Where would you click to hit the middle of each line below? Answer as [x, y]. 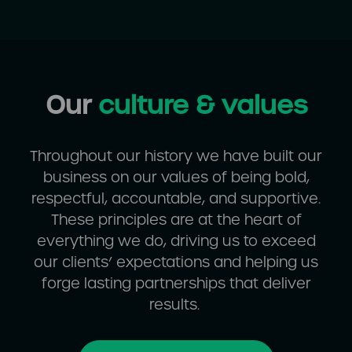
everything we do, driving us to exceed [176, 240]
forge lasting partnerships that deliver [176, 283]
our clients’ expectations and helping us [176, 262]
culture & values [202, 104]
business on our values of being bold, [176, 177]
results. [176, 304]
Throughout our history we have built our [176, 156]
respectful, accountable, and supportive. [176, 198]
